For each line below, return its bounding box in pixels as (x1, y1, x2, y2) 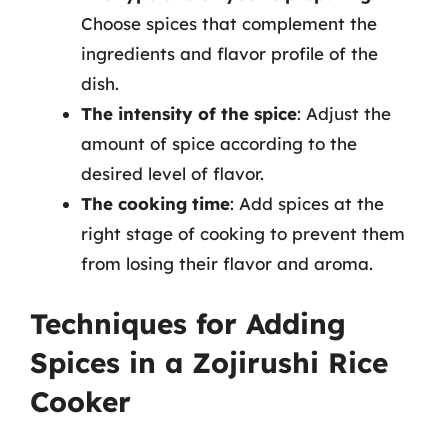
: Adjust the (297, 102, 391, 124)
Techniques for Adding (30, 306, 346, 341)
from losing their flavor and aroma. (81, 252, 373, 274)
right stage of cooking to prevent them (81, 222, 405, 244)
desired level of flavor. (81, 162, 264, 184)
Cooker (30, 384, 131, 419)
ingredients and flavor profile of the (81, 42, 378, 64)
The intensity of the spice (81, 102, 297, 124)
